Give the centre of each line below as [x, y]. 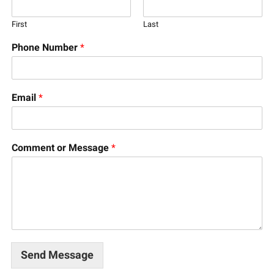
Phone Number [46, 47]
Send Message [57, 255]
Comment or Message [61, 148]
